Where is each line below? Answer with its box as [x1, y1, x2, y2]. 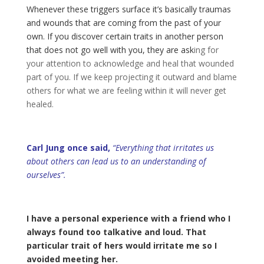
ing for [193, 44, 219, 55]
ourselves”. [26, 169, 66, 180]
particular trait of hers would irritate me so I [26, 239, 217, 251]
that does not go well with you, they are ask [26, 44, 194, 55]
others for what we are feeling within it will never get [26, 84, 226, 96]
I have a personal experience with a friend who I [26, 212, 230, 224]
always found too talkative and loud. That [26, 226, 206, 237]
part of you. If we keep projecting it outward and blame [26, 71, 237, 82]
